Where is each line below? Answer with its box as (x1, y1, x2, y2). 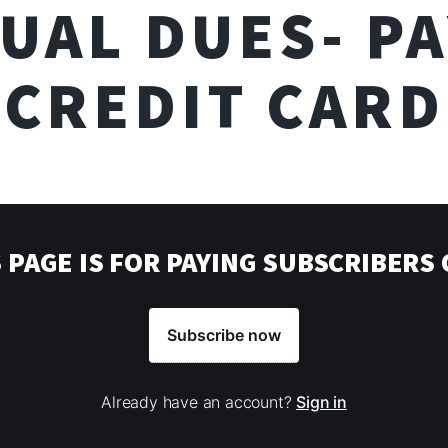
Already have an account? (101, 392, 297, 412)
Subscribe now (167, 325, 281, 345)
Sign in (296, 392, 347, 412)
